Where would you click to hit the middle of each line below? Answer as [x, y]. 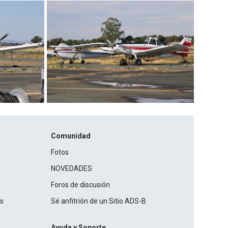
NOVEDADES [72, 168]
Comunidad [71, 136]
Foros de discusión [81, 184]
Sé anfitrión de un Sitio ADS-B [99, 201]
